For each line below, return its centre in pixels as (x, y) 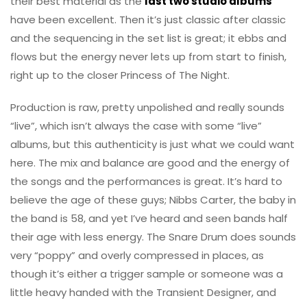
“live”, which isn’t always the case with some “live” (136, 125)
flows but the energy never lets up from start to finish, (148, 56)
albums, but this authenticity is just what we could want (152, 144)
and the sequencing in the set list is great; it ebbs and (148, 38)
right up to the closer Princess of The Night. (120, 75)
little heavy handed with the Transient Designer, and (143, 292)
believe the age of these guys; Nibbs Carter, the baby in (153, 199)
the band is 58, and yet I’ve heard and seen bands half (149, 218)
